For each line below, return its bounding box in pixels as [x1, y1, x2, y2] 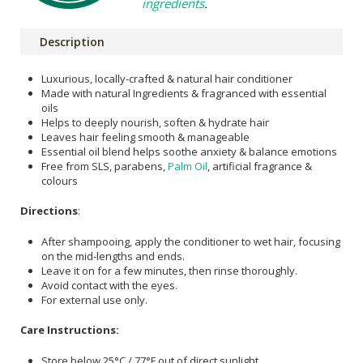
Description [40, 33, 105, 49]
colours [41, 173, 78, 188]
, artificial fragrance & [207, 158, 312, 173]
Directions [20, 203, 78, 219]
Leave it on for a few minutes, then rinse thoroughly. [41, 263, 297, 278]
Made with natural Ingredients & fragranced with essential [41, 85, 327, 100]
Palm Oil [168, 158, 207, 173]
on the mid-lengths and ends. [41, 248, 185, 263]
